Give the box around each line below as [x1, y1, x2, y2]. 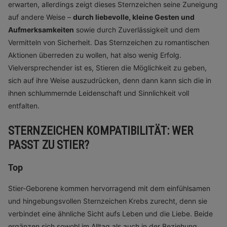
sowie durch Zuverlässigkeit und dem [74, 25, 200, 34]
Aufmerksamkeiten [8, 25, 74, 34]
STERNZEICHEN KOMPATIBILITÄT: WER [8, 124, 194, 138]
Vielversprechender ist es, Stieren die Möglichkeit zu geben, [8, 63, 207, 72]
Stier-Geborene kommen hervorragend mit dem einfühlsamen [8, 184, 210, 193]
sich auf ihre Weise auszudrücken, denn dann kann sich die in [8, 76, 211, 85]
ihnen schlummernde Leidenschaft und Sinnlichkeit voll [8, 89, 189, 97]
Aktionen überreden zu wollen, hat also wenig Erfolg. [8, 51, 181, 59]
